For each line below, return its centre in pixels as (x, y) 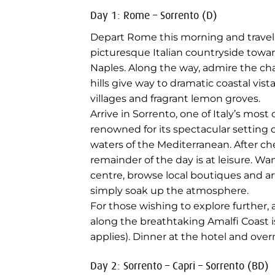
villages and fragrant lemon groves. (175, 99)
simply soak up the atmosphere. (169, 191)
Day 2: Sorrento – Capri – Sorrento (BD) (180, 266)
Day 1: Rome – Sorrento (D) (154, 16)
